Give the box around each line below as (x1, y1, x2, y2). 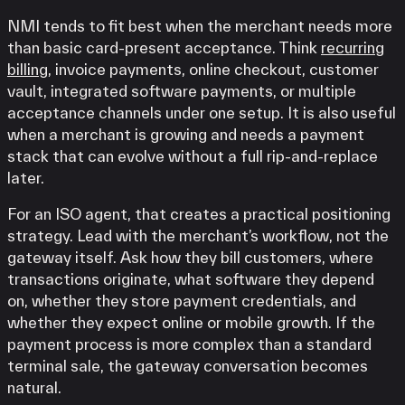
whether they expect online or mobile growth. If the (7, 313, 375, 331)
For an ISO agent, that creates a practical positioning (7, 204, 391, 222)
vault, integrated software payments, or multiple (7, 81, 356, 99)
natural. (7, 378, 61, 396)
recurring (321, 38, 384, 56)
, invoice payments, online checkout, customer (48, 60, 379, 78)
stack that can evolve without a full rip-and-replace (7, 146, 378, 165)
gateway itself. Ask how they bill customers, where (7, 248, 373, 266)
